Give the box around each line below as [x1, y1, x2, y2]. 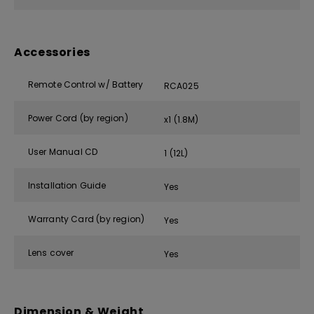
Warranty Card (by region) [28, 212, 144, 225]
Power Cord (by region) [28, 111, 128, 124]
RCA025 [164, 79, 199, 92]
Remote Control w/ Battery [28, 78, 143, 90]
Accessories [14, 44, 91, 60]
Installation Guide [28, 179, 107, 191]
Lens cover [28, 246, 74, 259]
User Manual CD [28, 145, 98, 158]
